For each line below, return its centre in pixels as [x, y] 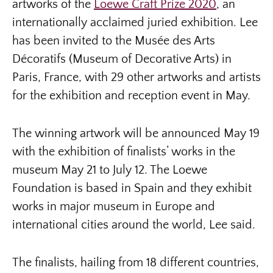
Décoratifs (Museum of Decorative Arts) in [122, 59]
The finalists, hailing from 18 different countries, [136, 262]
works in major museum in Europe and [114, 206]
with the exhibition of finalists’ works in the [124, 151]
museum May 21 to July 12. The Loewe [110, 170]
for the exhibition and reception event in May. [134, 95]
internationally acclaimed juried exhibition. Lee [135, 22]
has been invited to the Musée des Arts [114, 41]
